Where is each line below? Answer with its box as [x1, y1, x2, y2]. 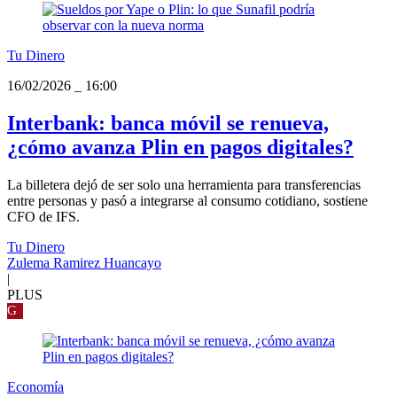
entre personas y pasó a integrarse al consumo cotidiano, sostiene [7, 192, 368, 208]
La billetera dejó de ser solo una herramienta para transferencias [7, 176, 361, 192]
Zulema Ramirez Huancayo [7, 254, 161, 270]
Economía [7, 378, 64, 394]
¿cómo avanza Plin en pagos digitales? [7, 135, 354, 159]
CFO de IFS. [7, 208, 80, 224]
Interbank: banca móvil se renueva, [7, 111, 329, 135]
